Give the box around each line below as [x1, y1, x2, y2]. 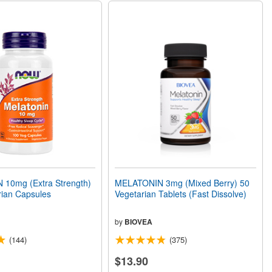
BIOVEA [124, 216, 153, 228]
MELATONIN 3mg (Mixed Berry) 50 [115, 177, 250, 189]
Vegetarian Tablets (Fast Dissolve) [115, 188, 247, 200]
